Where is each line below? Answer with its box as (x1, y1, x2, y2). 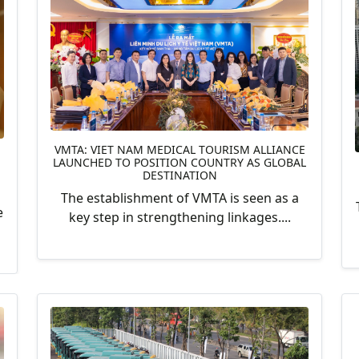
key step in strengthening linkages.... (68, 208, 291, 226)
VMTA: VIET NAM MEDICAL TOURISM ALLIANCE (54, 141, 305, 157)
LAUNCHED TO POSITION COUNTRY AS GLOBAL (53, 154, 306, 170)
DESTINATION (142, 167, 217, 183)
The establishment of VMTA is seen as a (60, 188, 299, 207)
